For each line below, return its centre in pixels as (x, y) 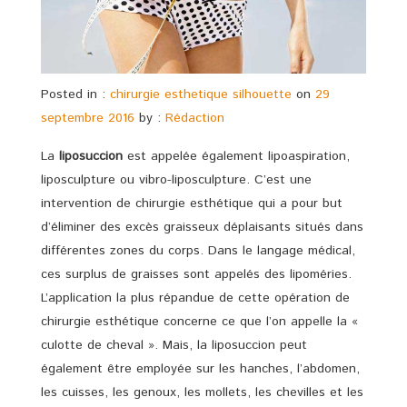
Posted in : (75, 94)
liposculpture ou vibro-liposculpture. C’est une (176, 180)
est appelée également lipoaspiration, (236, 156)
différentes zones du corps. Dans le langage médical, (198, 251)
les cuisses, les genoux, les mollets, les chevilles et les (202, 392)
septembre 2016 (88, 118)
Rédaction (195, 118)
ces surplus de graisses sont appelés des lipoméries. (196, 274)
